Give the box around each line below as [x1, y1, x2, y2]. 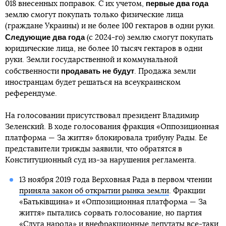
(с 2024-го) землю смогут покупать [85, 34, 213, 41]
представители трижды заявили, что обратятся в [5, 145, 182, 153]
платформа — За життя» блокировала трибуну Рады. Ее [5, 134, 207, 142]
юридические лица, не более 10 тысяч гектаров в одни [5, 45, 202, 52]
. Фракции [168, 187, 205, 195]
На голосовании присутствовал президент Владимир [5, 112, 199, 120]
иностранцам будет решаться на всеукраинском [5, 79, 181, 86]
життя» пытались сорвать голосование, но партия [19, 209, 202, 217]
